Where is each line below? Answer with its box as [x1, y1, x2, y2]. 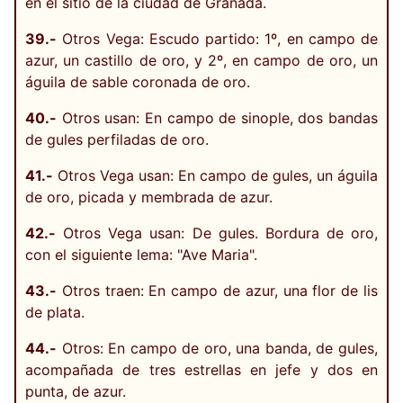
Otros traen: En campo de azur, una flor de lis [57, 281, 378, 300]
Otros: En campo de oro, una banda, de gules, [57, 338, 378, 357]
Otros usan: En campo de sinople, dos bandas [57, 108, 378, 127]
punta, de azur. [25, 381, 126, 400]
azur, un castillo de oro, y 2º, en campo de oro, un [25, 50, 378, 69]
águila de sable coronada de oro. [25, 72, 250, 91]
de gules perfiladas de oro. [25, 130, 209, 148]
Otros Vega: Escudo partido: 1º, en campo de [57, 29, 378, 48]
